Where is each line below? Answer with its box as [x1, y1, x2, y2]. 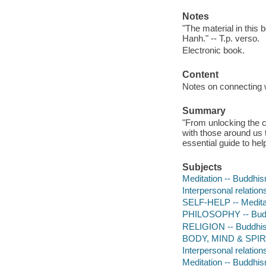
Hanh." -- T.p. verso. [182, 33, 259, 43]
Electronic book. [182, 45, 245, 55]
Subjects [182, 161, 222, 172]
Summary [182, 106, 226, 116]
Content [182, 69, 218, 80]
